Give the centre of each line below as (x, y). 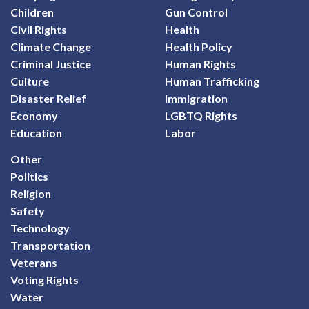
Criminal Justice (51, 64)
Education (36, 133)
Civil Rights (39, 29)
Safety (28, 210)
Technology (40, 228)
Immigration (196, 98)
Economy (34, 116)
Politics (29, 176)
